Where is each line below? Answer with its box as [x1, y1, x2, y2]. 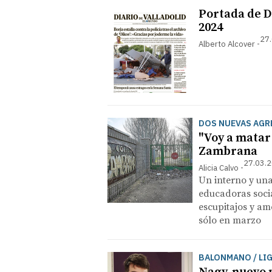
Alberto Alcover [199, 38, 255, 49]
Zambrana [199, 144, 257, 159]
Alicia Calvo [199, 162, 239, 173]
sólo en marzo [199, 214, 261, 226]
